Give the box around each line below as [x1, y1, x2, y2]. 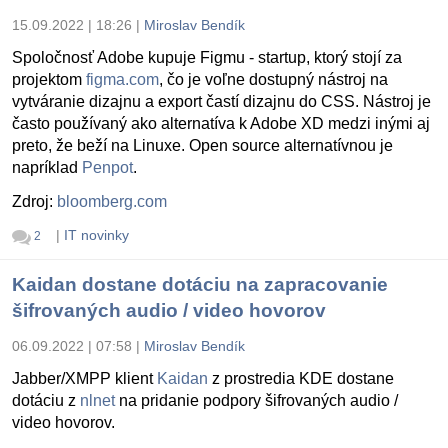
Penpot [82, 159, 133, 177]
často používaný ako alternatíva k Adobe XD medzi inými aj [12, 115, 430, 133]
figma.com [86, 71, 159, 89]
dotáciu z [12, 391, 80, 409]
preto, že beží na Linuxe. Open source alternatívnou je [12, 137, 393, 155]
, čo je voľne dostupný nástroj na [159, 71, 388, 89]
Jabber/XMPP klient [12, 369, 157, 387]
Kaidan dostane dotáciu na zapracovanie [12, 273, 388, 295]
